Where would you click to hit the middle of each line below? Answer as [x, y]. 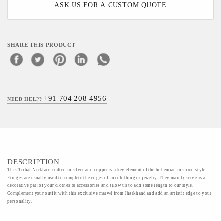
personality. [20, 201]
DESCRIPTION [34, 162]
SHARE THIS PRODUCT [41, 45]
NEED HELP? [26, 99]
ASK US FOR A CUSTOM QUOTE [110, 5]
